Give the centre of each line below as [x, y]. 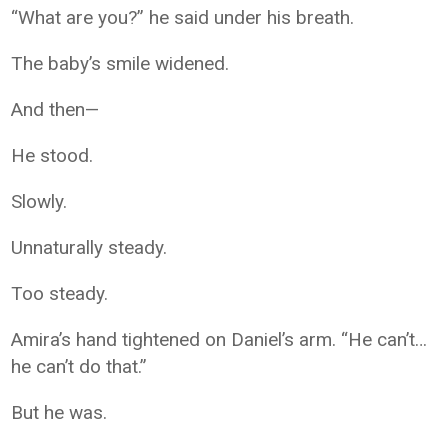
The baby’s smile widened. [120, 63]
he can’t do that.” [79, 366]
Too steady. [60, 293]
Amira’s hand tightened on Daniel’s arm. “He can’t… [219, 339]
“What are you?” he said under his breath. [183, 17]
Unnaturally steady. [89, 247]
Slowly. [39, 201]
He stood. [52, 155]
